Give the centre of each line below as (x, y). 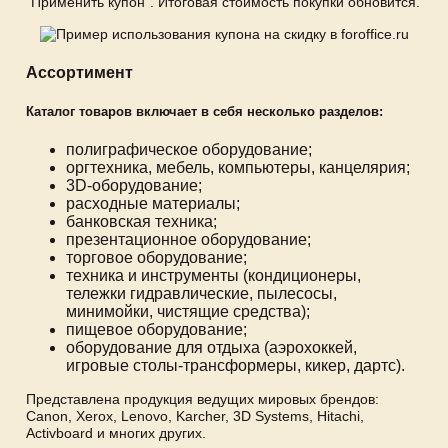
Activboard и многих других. (116, 433)
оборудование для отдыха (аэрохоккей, (211, 348)
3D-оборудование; (134, 186)
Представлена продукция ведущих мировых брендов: (202, 399)
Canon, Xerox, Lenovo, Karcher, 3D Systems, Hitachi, (195, 416)
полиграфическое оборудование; (189, 150)
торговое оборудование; (156, 258)
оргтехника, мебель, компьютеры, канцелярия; (238, 168)
